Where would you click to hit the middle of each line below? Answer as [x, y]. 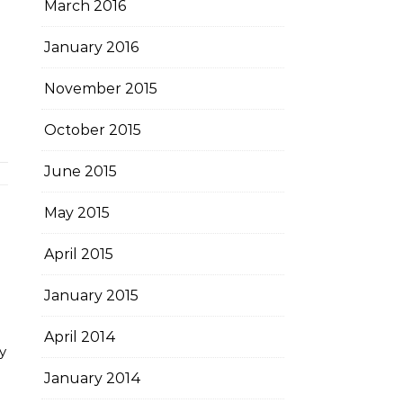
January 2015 [91, 296]
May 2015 [77, 213]
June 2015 [81, 171]
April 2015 [79, 254]
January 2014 [93, 378]
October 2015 [93, 130]
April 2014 [80, 337]
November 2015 [101, 89]
